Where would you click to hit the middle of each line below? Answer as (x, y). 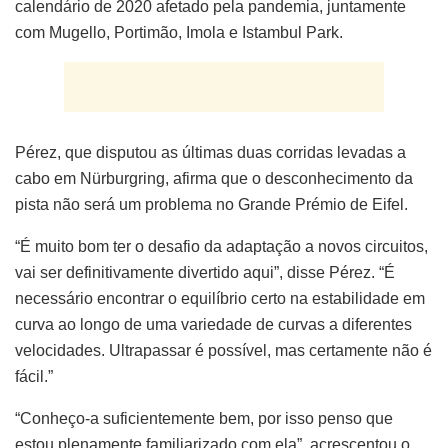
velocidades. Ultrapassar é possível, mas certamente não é (223, 350)
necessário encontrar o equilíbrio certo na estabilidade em (220, 298)
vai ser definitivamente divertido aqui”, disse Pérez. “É (205, 272)
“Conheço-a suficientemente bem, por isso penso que (204, 418)
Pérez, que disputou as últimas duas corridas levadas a (210, 152)
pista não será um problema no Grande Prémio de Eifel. (211, 204)
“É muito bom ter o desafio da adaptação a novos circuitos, (221, 246)
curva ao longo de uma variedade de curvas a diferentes (213, 324)
